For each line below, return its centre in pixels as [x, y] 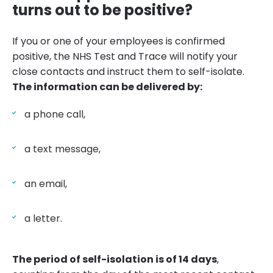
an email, [46, 184]
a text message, [62, 149]
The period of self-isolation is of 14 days [115, 260]
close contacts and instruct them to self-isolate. [128, 72]
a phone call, [55, 115]
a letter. [43, 219]
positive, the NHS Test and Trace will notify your [125, 57]
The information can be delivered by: [107, 87]
